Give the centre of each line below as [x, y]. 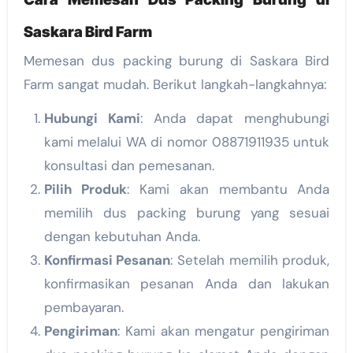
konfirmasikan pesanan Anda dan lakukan [187, 284]
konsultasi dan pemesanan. [129, 166]
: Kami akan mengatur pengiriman [223, 331]
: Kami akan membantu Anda [229, 190]
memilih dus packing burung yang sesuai [187, 213]
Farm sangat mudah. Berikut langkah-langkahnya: [175, 85]
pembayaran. [84, 308]
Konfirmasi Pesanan [107, 260]
